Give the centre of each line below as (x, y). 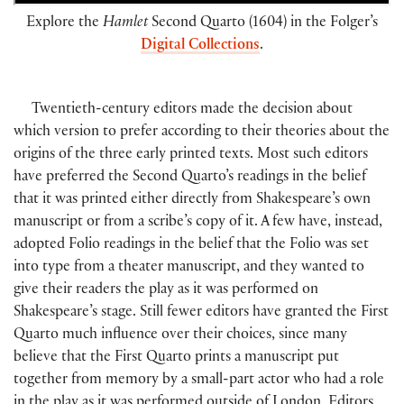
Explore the (64, 23)
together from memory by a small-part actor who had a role (199, 381)
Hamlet (125, 23)
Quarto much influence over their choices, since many (180, 336)
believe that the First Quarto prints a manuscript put (176, 359)
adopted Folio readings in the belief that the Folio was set (191, 246)
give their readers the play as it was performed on (166, 291)
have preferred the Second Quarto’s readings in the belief (190, 179)
